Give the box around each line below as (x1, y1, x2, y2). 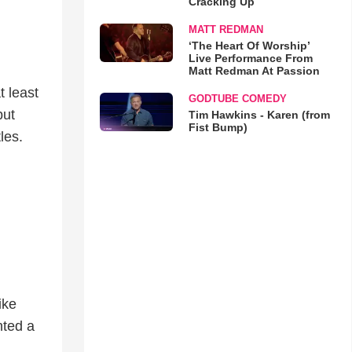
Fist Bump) (188, 121, 247, 134)
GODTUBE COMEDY (188, 93, 287, 104)
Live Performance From (188, 52, 313, 64)
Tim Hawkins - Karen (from (188, 108, 330, 121)
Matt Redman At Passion (188, 64, 320, 77)
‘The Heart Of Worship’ (188, 39, 310, 52)
